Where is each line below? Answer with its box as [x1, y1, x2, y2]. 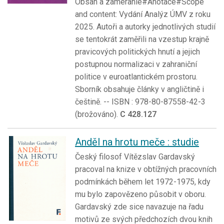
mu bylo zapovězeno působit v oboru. [75, 189, 206, 199]
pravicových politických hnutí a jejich [75, 47, 200, 57]
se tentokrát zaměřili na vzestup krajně [75, 34, 209, 44]
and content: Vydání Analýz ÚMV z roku [75, 9, 210, 19]
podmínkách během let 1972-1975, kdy [75, 177, 210, 187]
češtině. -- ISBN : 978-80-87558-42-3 [75, 97, 205, 107]
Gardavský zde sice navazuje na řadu [75, 202, 203, 212]
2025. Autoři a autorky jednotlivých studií [75, 22, 215, 32]
